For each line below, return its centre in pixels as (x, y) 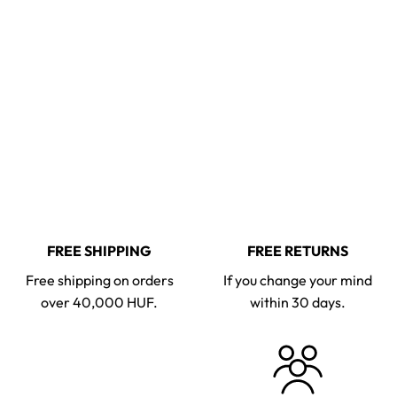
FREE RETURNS (298, 250)
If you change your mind (298, 280)
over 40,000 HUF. (99, 302)
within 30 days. (298, 302)
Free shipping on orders (99, 280)
